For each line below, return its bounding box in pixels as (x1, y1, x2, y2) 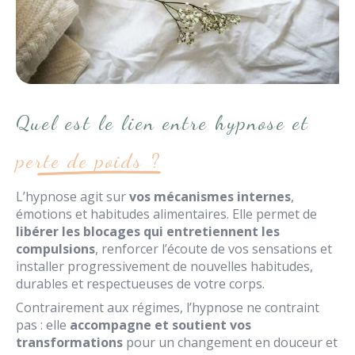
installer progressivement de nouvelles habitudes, (16, 258, 313, 275)
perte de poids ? (16, 148, 161, 173)
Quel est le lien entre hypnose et (16, 110, 309, 135)
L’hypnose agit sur (16, 188, 129, 205)
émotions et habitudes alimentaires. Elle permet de (16, 205, 317, 223)
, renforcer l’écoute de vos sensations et (95, 240, 332, 258)
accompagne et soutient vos (70, 316, 251, 334)
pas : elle (16, 316, 70, 334)
